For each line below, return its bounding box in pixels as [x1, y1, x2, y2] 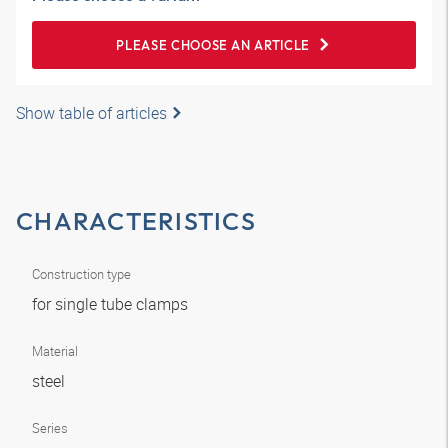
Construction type [32, 265, 131, 283]
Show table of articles [16, 102, 167, 124]
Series [32, 419, 68, 437]
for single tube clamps [32, 293, 192, 315]
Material [32, 342, 78, 360]
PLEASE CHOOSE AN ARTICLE [116, 37, 310, 53]
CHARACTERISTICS [16, 205, 256, 237]
